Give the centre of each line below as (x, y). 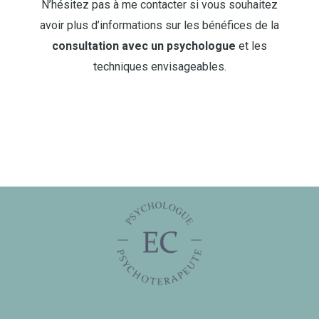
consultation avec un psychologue (144, 46)
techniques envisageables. (159, 67)
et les (251, 46)
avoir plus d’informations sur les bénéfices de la (159, 25)
